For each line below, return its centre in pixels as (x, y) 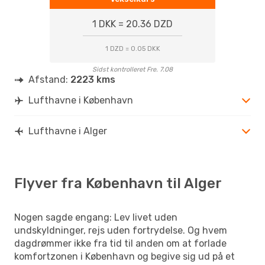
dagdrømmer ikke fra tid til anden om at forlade (120, 243)
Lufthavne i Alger (68, 131)
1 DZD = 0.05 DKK (132, 49)
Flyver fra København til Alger (118, 183)
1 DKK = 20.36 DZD (132, 24)
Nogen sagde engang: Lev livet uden (96, 217)
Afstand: (49, 79)
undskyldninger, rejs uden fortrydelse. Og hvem (121, 230)
